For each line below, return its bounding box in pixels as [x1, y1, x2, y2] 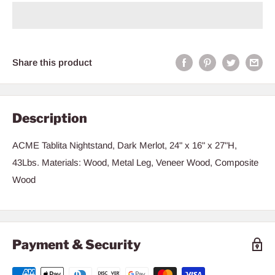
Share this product [12, 56, 92, 68]
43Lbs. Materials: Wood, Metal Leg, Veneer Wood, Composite [12, 157, 258, 168]
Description [12, 110, 87, 126]
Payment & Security [12, 236, 141, 252]
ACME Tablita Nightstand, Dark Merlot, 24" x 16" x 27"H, [12, 139, 237, 150]
